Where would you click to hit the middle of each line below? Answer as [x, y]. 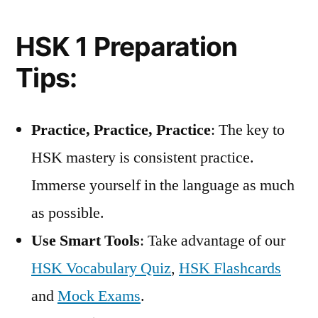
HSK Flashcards [230, 269]
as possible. [68, 213]
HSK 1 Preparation [127, 47]
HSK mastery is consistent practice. [143, 158]
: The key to [248, 130]
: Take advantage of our [213, 241]
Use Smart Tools [86, 241]
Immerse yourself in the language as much [163, 186]
